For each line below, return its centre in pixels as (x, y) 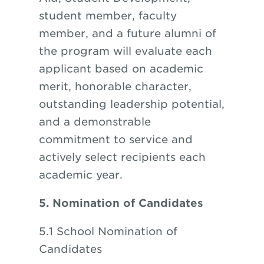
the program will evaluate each (125, 51)
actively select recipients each (122, 157)
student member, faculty (108, 16)
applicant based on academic (121, 69)
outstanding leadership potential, (131, 104)
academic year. (80, 175)
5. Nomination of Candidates (121, 203)
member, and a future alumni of (127, 33)
